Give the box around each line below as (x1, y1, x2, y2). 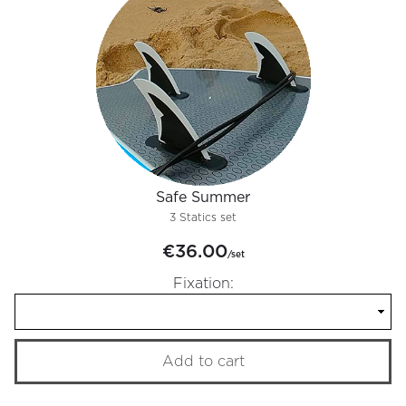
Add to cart (161, 353, 245, 371)
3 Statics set (169, 210, 237, 225)
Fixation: (172, 275, 234, 293)
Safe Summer (156, 190, 250, 206)
